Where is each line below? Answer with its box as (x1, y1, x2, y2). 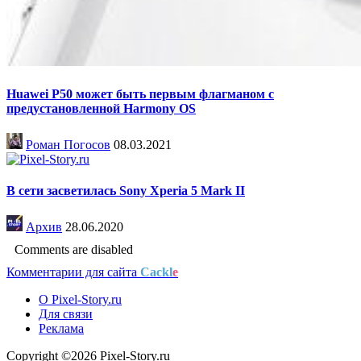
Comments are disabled (15, 243, 133, 257)
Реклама (39, 322, 84, 336)
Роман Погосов (26, 137, 110, 151)
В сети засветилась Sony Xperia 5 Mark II (6, 184, 245, 198)
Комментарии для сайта (6, 265, 140, 280)
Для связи (39, 307, 93, 322)
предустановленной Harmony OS (6, 101, 196, 115)
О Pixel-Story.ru (39, 293, 122, 307)
